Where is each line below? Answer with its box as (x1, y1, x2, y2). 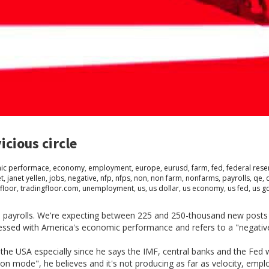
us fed (228, 183, 249, 194)
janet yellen (7, 173, 46, 184)
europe (135, 163, 160, 174)
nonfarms (186, 173, 219, 184)
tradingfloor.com (20, 183, 79, 194)
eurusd (164, 163, 188, 174)
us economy (183, 183, 224, 194)
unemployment (82, 183, 134, 194)
